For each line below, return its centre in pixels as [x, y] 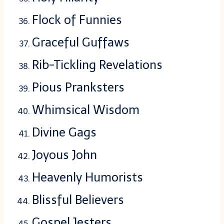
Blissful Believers [78, 200]
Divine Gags [64, 132]
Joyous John [64, 155]
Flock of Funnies [77, 20]
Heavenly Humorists [87, 177]
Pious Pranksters [78, 87]
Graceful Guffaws [81, 42]
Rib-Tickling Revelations [97, 65]
